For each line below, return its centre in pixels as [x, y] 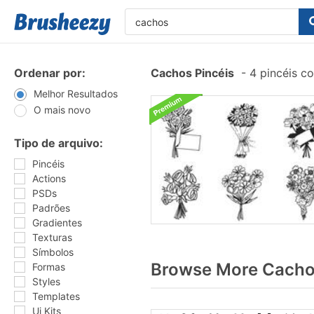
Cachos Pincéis [192, 73]
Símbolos [53, 252]
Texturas [52, 237]
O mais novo [62, 110]
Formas [49, 267]
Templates [56, 296]
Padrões [51, 208]
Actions [49, 178]
